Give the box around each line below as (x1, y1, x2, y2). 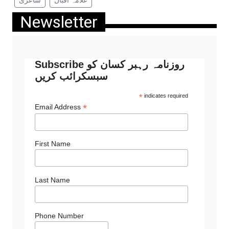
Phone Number (35, 212, 84, 220)
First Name (35, 140, 71, 148)
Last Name (35, 175, 70, 184)
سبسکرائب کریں (35, 71, 108, 82)
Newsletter (20, 12, 98, 32)
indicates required (142, 93, 188, 99)
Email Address (35, 103, 83, 111)
